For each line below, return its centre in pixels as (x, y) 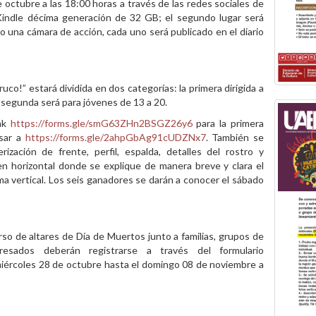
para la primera (228, 123)
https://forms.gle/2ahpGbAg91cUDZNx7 (115, 137)
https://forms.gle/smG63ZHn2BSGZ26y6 (101, 123)
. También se (235, 137)
